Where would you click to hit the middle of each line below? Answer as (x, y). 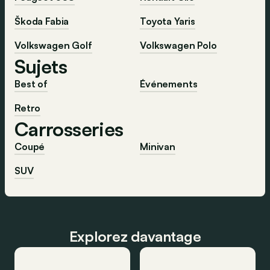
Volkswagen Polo (178, 45)
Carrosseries (69, 129)
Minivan (158, 146)
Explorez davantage (135, 236)
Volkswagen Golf (53, 45)
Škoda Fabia (42, 21)
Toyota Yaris (168, 21)
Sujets (41, 66)
